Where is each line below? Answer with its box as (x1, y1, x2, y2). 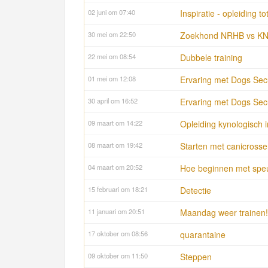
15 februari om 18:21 (88, 184, 148, 194)
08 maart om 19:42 (88, 140, 142, 150)
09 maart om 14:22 (88, 118, 142, 128)
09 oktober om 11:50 (88, 251, 148, 261)
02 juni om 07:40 (88, 7, 135, 17)
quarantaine (180, 229, 226, 241)
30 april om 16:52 (88, 96, 138, 106)
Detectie (180, 184, 211, 197)
